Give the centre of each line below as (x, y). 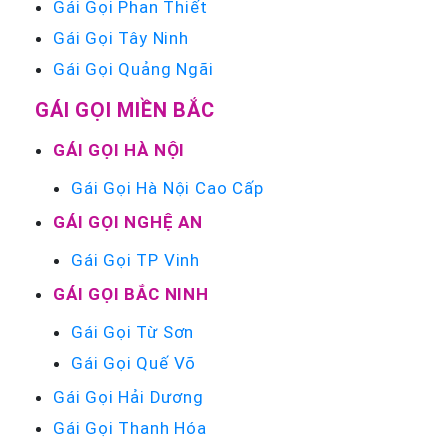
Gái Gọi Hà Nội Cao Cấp (167, 187)
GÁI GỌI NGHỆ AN (128, 221)
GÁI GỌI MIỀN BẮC (125, 109)
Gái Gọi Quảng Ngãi (133, 68)
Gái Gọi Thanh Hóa (130, 427)
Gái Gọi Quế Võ (134, 362)
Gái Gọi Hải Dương (128, 396)
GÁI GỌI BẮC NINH (131, 293)
